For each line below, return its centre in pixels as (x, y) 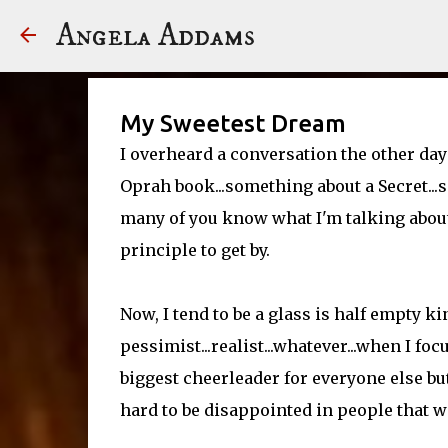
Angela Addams (155, 36)
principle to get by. (194, 250)
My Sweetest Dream (232, 123)
